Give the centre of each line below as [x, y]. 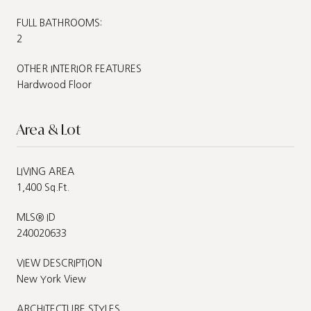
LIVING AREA [45, 171]
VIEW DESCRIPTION [59, 263]
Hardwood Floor [54, 84]
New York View [51, 279]
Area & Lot [49, 129]
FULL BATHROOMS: [59, 23]
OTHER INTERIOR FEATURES [79, 68]
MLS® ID [36, 217]
